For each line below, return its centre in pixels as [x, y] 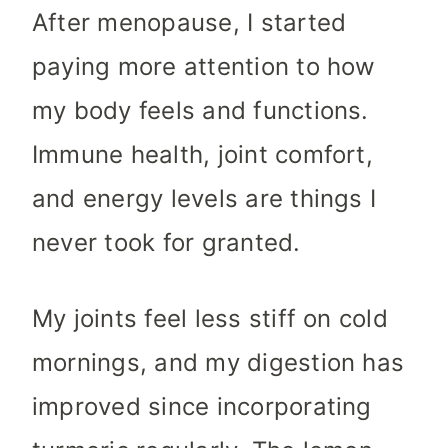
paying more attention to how [204, 67]
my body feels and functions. [200, 111]
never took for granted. [166, 243]
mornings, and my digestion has [218, 363]
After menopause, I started [189, 23]
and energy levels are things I [204, 199]
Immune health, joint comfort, [202, 155]
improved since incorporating [202, 407]
